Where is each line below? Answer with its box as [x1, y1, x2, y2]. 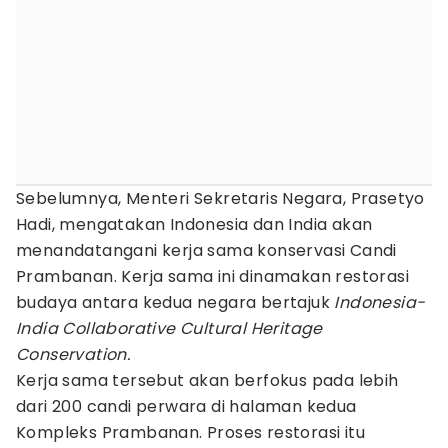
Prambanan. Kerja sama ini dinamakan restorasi [16, 265, 409, 288]
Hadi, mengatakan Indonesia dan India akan [16, 213, 373, 236]
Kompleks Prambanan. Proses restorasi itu [16, 421, 365, 444]
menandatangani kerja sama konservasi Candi [16, 239, 397, 262]
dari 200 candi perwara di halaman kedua [16, 395, 357, 418]
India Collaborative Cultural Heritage [16, 317, 323, 340]
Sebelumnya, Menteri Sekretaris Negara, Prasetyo [16, 187, 425, 210]
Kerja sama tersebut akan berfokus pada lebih [16, 369, 399, 392]
